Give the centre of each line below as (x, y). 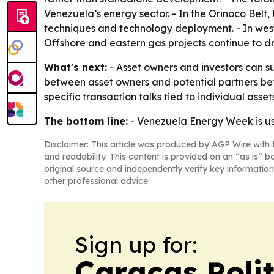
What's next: (76, 68)
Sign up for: (136, 245)
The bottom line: (86, 121)
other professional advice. (97, 181)
